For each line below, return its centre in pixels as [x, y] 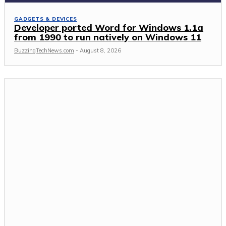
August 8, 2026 [100, 51]
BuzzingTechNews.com [44, 51]
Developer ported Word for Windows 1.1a [109, 28]
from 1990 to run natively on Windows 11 [108, 37]
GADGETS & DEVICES [46, 19]
